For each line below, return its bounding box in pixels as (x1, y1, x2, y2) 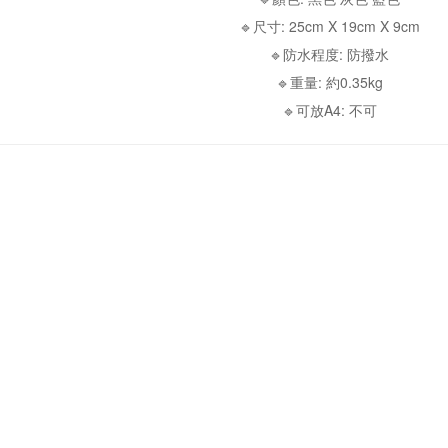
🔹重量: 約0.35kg (275, 72, 383, 92)
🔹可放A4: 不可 (281, 100, 377, 120)
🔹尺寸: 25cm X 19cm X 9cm (238, 16, 420, 36)
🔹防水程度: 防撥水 (269, 44, 389, 64)
